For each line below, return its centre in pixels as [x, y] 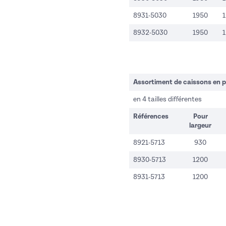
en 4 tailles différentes [167, 99]
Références [151, 117]
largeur [200, 126]
